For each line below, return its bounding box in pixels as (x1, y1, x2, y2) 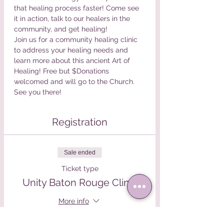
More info (58, 197, 89, 205)
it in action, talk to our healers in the (14, 14, 132, 22)
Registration (52, 115, 107, 128)
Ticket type (61, 164, 98, 172)
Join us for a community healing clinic (14, 35, 139, 43)
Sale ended (64, 148, 95, 156)
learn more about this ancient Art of (14, 56, 132, 64)
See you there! (14, 87, 61, 96)
